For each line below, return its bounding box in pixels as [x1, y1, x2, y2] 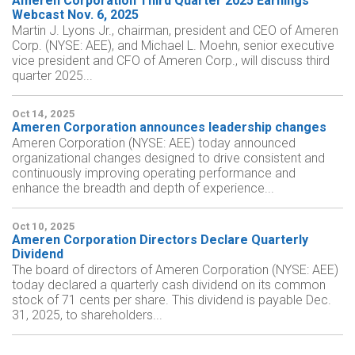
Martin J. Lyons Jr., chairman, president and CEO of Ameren [12, 23, 338, 38]
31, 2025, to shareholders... [12, 307, 162, 323]
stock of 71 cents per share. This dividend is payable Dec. [12, 292, 331, 307]
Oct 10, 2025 [12, 220, 75, 232]
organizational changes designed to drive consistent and [12, 151, 325, 166]
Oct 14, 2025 [12, 108, 75, 120]
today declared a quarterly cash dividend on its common [12, 277, 326, 292]
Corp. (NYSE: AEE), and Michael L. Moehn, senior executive [12, 38, 334, 53]
